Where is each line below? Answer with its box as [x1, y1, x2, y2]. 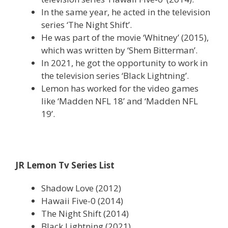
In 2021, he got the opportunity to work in [41, 57, 208, 69]
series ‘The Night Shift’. [41, 19, 132, 31]
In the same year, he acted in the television [41, 6, 210, 18]
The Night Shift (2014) [41, 208, 129, 220]
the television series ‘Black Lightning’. [41, 70, 189, 82]
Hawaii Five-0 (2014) [41, 195, 123, 207]
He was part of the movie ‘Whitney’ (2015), [41, 32, 209, 44]
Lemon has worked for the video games [41, 82, 198, 95]
